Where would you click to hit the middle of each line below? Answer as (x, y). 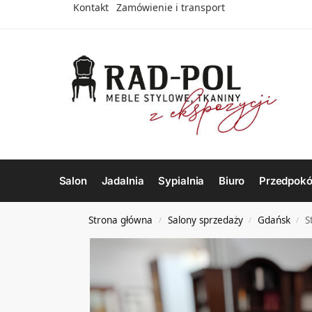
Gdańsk (274, 220)
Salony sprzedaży (205, 220)
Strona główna (121, 220)
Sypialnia (181, 180)
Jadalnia (123, 180)
